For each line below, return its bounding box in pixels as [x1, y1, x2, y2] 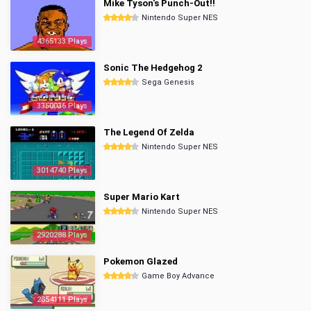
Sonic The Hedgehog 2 [103, 62, 202, 73]
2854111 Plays [37, 295, 87, 304]
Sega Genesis [142, 78, 194, 87]
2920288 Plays [37, 230, 87, 239]
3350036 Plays [37, 101, 87, 110]
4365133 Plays [37, 37, 87, 46]
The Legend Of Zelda [103, 127, 194, 137]
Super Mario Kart [103, 192, 180, 202]
